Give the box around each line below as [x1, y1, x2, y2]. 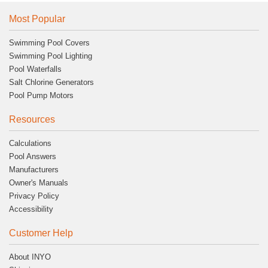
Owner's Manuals [9, 178, 68, 187]
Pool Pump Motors [9, 90, 74, 100]
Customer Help [9, 227, 73, 238]
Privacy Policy [9, 191, 59, 200]
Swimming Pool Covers [9, 38, 90, 47]
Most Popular [9, 13, 65, 24]
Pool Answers [9, 151, 56, 161]
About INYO [9, 252, 51, 261]
